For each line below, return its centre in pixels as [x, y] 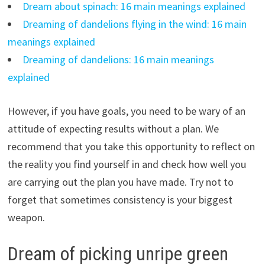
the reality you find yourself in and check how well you [127, 164]
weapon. [26, 218]
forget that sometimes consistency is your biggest [120, 200]
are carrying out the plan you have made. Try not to [120, 182]
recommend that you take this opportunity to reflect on [131, 147]
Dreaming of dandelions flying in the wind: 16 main [134, 24]
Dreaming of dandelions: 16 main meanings [118, 60]
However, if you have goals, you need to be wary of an [126, 111]
